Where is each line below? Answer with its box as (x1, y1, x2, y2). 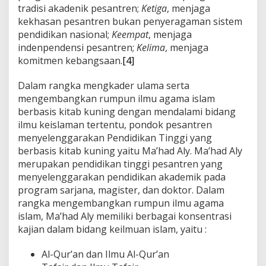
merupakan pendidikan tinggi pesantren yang (18, 157, 223, 170)
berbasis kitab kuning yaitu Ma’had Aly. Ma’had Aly (18, 144, 242, 157)
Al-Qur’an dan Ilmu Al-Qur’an (42, 247, 169, 261)
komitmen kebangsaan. (18, 53, 122, 67)
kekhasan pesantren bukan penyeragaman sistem (18, 14, 242, 28)
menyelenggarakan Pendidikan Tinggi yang (18, 131, 212, 144)
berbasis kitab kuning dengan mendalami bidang (18, 104, 236, 118)
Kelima (137, 40, 165, 54)
